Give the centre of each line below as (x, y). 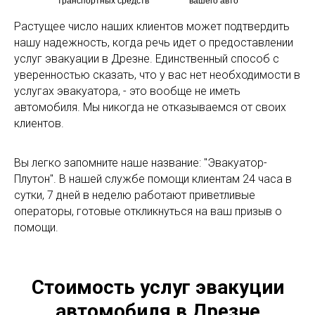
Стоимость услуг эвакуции (157, 287)
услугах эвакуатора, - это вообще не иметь (127, 91)
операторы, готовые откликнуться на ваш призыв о (148, 211)
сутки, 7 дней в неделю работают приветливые (135, 195)
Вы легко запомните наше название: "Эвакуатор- (141, 162)
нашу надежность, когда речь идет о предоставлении (154, 42)
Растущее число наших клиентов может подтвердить (152, 26)
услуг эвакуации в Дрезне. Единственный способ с (147, 58)
